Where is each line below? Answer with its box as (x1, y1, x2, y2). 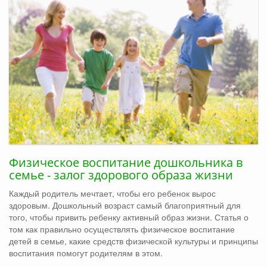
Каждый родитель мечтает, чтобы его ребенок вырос (9, 187, 216, 200)
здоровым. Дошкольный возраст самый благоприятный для (9, 199, 241, 212)
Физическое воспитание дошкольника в (9, 154, 243, 171)
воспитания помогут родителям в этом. (9, 247, 163, 259)
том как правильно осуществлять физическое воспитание (9, 223, 235, 235)
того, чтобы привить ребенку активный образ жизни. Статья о (9, 211, 249, 223)
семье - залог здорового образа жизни (9, 167, 233, 184)
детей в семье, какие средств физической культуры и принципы (9, 235, 258, 247)
